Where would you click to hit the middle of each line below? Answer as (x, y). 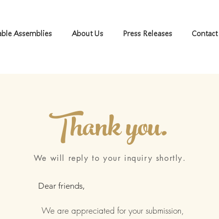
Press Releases (148, 33)
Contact (205, 33)
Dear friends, (62, 186)
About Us (87, 33)
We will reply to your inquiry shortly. (110, 158)
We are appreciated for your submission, (113, 210)
